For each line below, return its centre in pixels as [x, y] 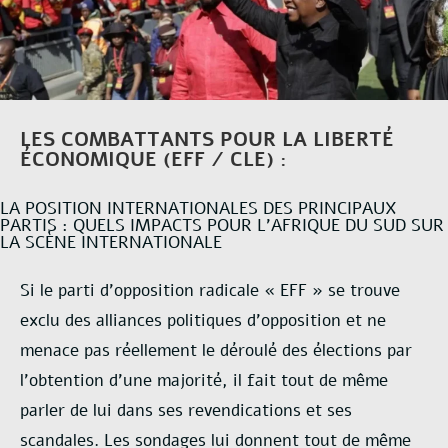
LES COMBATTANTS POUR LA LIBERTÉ [207, 139]
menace [52, 351]
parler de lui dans [89, 411]
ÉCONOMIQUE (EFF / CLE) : [153, 159]
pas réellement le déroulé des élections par [248, 351]
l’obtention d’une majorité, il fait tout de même [204, 381]
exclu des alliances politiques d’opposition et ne [203, 321]
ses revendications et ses [255, 411]
